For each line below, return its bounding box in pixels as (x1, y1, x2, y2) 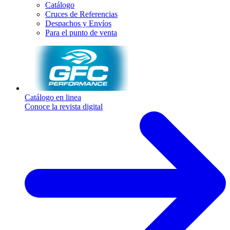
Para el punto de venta (45, 28, 117, 37)
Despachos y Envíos (45, 18, 111, 28)
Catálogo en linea (25, 92, 81, 102)
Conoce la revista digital (25, 102, 103, 111)
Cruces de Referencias (45, 9, 118, 18)
